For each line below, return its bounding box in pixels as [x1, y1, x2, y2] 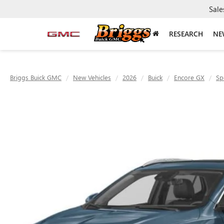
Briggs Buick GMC [10, 73, 61, 81]
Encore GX [174, 73, 204, 81]
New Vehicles [73, 73, 111, 81]
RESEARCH [169, 29, 203, 38]
